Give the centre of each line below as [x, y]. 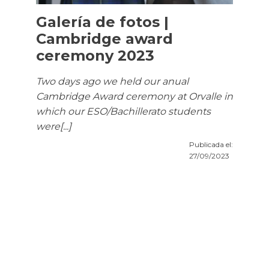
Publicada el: [211, 145]
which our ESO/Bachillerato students [123, 112]
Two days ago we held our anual [112, 82]
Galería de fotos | [102, 22]
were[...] [54, 127]
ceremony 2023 [95, 56]
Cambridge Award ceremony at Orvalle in [134, 97]
